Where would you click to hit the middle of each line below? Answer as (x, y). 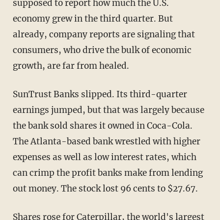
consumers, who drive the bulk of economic (102, 50)
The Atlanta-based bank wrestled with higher (106, 141)
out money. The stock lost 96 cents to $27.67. (105, 188)
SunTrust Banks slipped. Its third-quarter (100, 94)
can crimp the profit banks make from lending (108, 173)
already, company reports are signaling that (104, 34)
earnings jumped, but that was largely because (108, 110)
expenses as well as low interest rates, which (104, 157)
